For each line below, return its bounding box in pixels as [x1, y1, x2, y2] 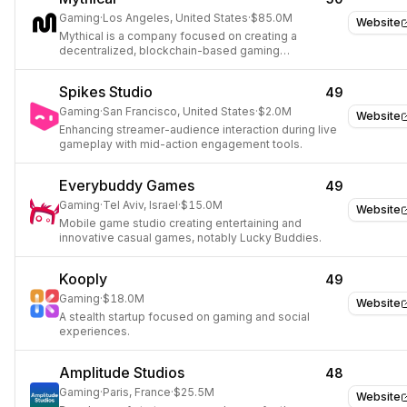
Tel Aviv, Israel [103, 198, 178, 212]
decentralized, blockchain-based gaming [59, 44, 280, 57]
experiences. [59, 324, 130, 338]
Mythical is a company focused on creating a [59, 29, 297, 43]
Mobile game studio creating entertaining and [59, 216, 302, 230]
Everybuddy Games [59, 176, 194, 194]
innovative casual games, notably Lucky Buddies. [59, 231, 322, 244]
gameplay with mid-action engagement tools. [59, 137, 303, 151]
